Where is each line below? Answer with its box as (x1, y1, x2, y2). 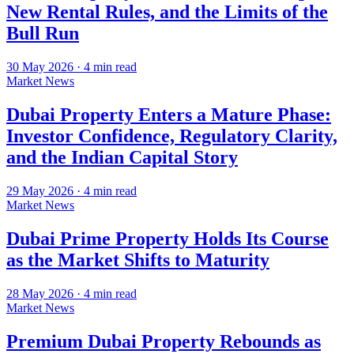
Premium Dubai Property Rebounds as (6, 330, 321, 352)
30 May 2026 (6, 60, 73, 74)
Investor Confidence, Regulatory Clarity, (6, 126, 337, 147)
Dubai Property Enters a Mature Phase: (6, 104, 331, 126)
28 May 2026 (6, 286, 73, 300)
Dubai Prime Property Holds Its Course (6, 228, 329, 250)
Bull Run (6, 23, 79, 44)
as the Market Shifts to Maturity (6, 250, 269, 271)
